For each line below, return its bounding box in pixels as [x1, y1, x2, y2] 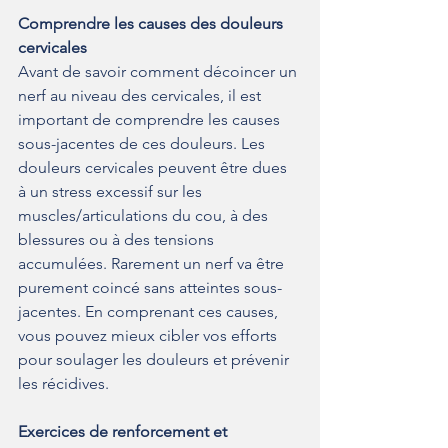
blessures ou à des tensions [18, 230, 218, 250]
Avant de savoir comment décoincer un [18, 62, 301, 82]
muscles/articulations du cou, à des [18, 206, 272, 226]
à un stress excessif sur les [18, 182, 206, 202]
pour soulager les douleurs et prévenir [18, 350, 293, 370]
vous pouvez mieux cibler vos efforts [18, 326, 281, 346]
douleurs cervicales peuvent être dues [18, 158, 291, 178]
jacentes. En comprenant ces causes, [18, 302, 282, 322]
